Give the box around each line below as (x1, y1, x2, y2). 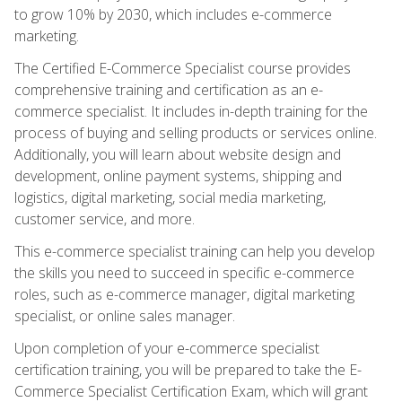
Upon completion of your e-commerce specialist (14, 337, 319, 358)
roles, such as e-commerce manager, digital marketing (14, 284, 354, 304)
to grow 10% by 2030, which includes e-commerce (14, 4, 332, 24)
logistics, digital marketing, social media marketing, (14, 187, 326, 207)
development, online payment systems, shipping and (14, 165, 342, 186)
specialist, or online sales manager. (14, 305, 235, 326)
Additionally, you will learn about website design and (14, 144, 341, 164)
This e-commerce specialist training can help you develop (14, 240, 375, 261)
